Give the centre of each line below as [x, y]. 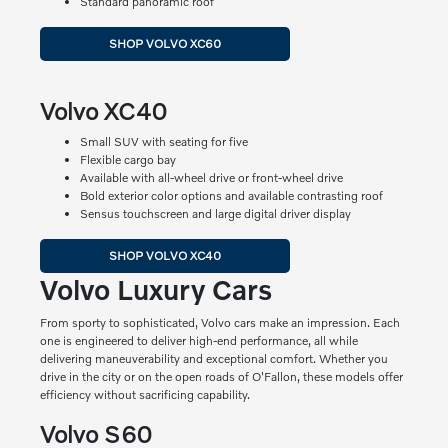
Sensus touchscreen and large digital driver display [215, 214]
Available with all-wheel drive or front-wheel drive [211, 178]
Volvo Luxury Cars [155, 290]
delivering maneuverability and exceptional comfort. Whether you [213, 359]
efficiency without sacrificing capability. [144, 395]
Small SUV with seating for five [163, 142]
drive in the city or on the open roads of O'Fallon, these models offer [221, 377]
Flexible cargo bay [127, 160]
